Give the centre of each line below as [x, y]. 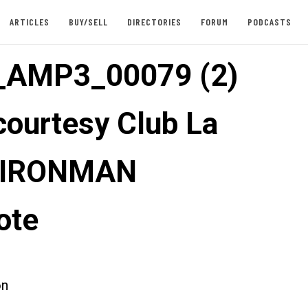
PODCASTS [269, 22]
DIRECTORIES [154, 22]
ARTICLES [29, 22]
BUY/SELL [88, 22]
